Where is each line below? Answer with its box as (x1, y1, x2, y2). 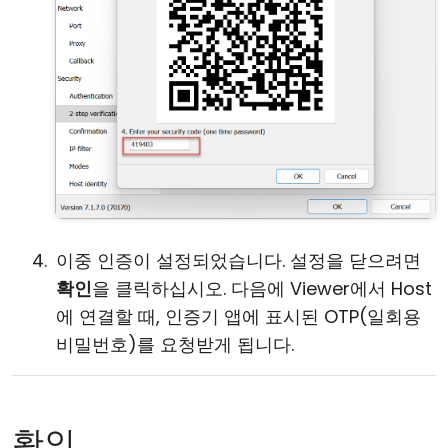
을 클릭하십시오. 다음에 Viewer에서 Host (92, 276, 432, 301)
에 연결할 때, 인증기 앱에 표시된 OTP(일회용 (56, 304, 421, 329)
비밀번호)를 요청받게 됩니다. (56, 332, 294, 357)
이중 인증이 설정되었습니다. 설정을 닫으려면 (56, 248, 421, 273)
